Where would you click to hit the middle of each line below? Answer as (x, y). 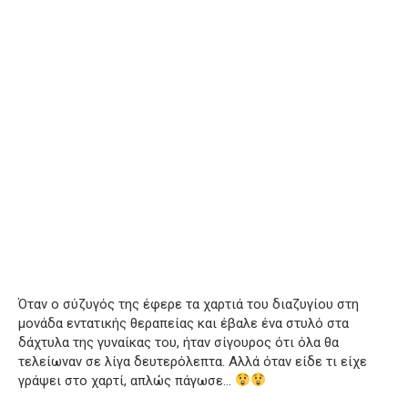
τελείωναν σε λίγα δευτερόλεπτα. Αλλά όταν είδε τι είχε (193, 361)
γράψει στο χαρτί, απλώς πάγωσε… (127, 380)
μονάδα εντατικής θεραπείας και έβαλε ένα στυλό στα (184, 323)
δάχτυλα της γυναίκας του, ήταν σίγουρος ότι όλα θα (178, 342)
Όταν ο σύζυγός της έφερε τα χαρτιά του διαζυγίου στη (189, 304)
